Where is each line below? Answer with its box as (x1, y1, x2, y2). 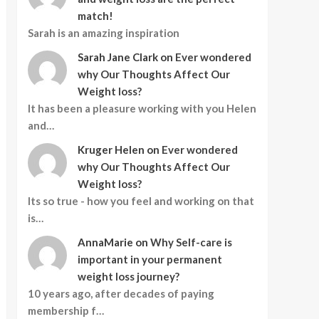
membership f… (27, 304, 104, 318)
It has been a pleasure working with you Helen (27, 102, 256, 115)
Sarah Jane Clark (77, 51, 158, 64)
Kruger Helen (77, 143, 145, 157)
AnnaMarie (77, 236, 133, 249)
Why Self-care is (150, 236, 232, 249)
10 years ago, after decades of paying (27, 287, 214, 300)
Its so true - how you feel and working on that (27, 194, 254, 208)
